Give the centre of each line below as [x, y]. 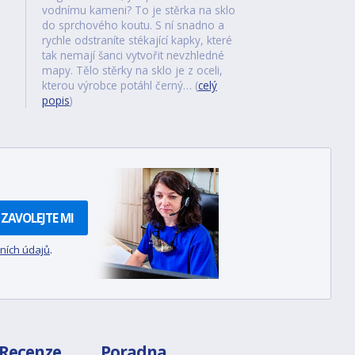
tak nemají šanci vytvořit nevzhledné [133, 55]
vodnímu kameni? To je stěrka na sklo [138, 10]
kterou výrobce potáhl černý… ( [120, 85]
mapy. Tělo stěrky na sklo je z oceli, [132, 70]
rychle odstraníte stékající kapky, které [137, 40]
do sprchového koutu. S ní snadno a [133, 25]
